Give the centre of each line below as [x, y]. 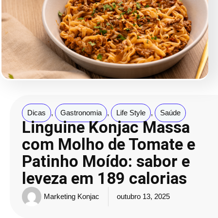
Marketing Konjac [72, 196]
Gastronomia [81, 113]
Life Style [131, 113]
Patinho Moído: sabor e [106, 161]
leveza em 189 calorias [104, 178]
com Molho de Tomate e [109, 144]
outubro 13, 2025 [143, 196]
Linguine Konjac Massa [106, 127]
